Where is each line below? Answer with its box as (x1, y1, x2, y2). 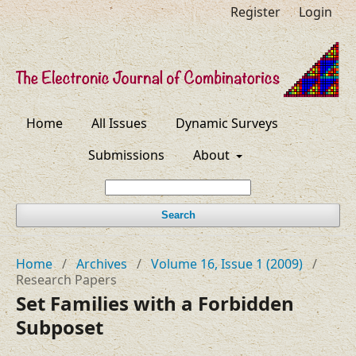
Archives (76, 255, 127, 273)
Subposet (16, 314, 103, 341)
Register (230, 3, 281, 21)
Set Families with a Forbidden (16, 290, 294, 317)
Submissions (87, 146, 164, 164)
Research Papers (16, 271, 117, 289)
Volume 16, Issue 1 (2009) (151, 255, 303, 273)
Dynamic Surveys (176, 114, 279, 133)
